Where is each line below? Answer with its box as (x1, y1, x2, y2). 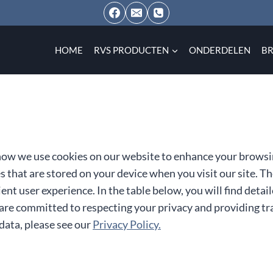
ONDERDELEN (189, 44, 251, 55)
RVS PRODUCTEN (94, 44, 169, 55)
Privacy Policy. (93, 218, 161, 231)
